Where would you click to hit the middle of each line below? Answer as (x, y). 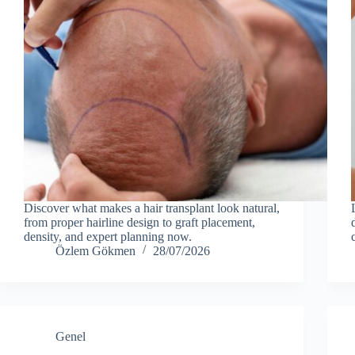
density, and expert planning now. (108, 236)
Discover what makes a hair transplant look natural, (152, 208)
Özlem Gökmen (95, 250)
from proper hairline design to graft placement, (139, 222)
